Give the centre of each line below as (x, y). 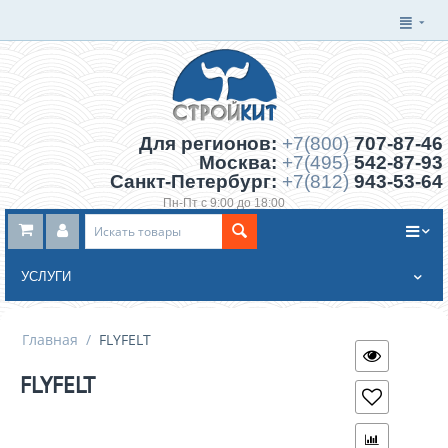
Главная (50, 340)
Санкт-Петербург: (196, 182)
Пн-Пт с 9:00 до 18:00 (224, 203)
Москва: (240, 163)
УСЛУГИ (46, 277)
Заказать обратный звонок (224, 218)
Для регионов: (210, 144)
